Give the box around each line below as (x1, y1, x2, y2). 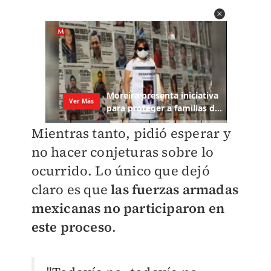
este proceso (31, 218, 112, 237)
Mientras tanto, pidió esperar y (31, 124, 231, 143)
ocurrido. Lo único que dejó (31, 162, 210, 180)
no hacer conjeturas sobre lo (31, 143, 214, 162)
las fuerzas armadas (111, 180, 238, 199)
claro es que (31, 180, 111, 199)
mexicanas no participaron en (31, 199, 225, 218)
